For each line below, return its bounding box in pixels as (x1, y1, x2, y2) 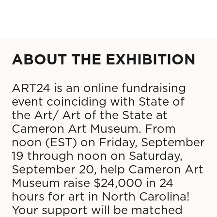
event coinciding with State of (12, 94, 185, 109)
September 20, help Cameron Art (12, 162, 203, 177)
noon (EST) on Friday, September (12, 135, 205, 150)
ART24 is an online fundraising (12, 80, 186, 95)
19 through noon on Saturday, (12, 148, 183, 163)
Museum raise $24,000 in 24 (12, 175, 173, 190)
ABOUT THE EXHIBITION (12, 49, 196, 69)
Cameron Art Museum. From (12, 121, 176, 136)
